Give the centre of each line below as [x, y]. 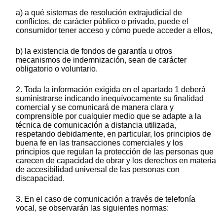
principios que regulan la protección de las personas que [115, 152]
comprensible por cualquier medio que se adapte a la [109, 116]
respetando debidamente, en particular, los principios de [113, 134]
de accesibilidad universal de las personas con [98, 170]
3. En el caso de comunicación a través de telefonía [106, 199]
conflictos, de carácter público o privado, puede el [102, 22]
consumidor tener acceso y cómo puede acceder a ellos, [114, 31]
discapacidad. [40, 179]
